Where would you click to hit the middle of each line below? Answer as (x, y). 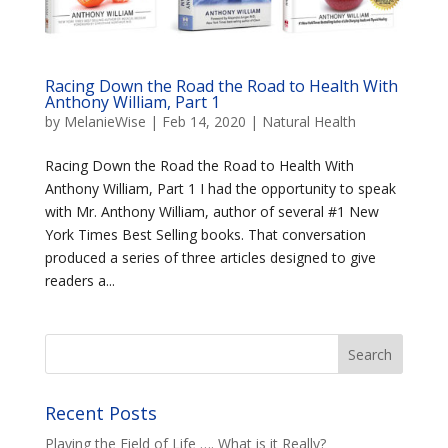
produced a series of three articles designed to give (210, 258)
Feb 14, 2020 (203, 122)
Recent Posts (100, 413)
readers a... (79, 281)
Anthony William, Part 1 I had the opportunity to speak (220, 189)
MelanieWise (104, 122)
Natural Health (308, 122)
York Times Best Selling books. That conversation (205, 235)
